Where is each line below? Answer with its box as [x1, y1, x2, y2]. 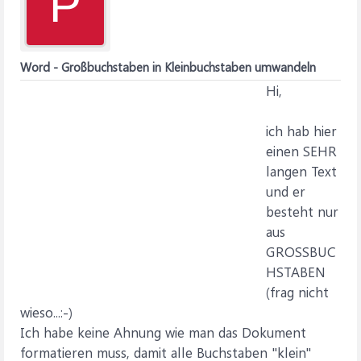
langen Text [266, 162, 337, 180]
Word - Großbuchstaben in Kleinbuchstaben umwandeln [20, 59, 316, 75]
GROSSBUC [266, 243, 336, 260]
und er [266, 182, 305, 200]
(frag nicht [266, 283, 329, 301]
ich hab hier [266, 122, 337, 139]
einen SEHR [266, 142, 337, 160]
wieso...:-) [20, 303, 73, 321]
